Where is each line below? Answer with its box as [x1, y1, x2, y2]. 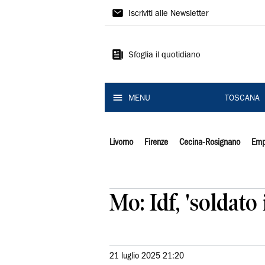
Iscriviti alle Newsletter [128, 10, 208, 18]
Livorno [109, 138, 133, 147]
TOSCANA [224, 95, 260, 103]
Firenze [144, 138, 168, 147]
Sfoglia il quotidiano [128, 51, 201, 60]
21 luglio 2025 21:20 [109, 252, 184, 260]
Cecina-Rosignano [179, 138, 240, 147]
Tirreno [105, 24, 161, 43]
